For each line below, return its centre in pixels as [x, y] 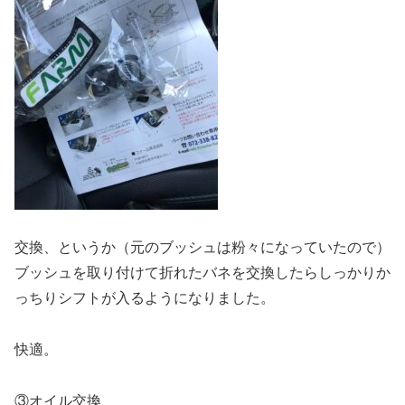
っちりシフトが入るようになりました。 [145, 298]
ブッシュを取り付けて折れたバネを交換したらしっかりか [202, 273]
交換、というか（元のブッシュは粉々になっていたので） [202, 248]
